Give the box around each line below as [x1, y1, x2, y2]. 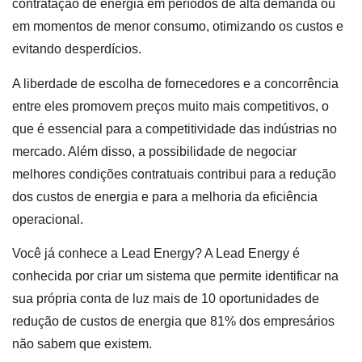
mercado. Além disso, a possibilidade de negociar [12, 144, 297, 158]
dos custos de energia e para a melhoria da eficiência [12, 189, 318, 204]
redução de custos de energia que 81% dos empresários [12, 314, 335, 329]
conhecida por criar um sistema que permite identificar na [12, 269, 339, 284]
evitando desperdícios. [12, 42, 145, 57]
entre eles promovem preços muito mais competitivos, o [12, 99, 329, 113]
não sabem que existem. [12, 337, 152, 351]
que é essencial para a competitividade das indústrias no [12, 121, 337, 136]
